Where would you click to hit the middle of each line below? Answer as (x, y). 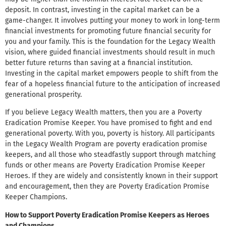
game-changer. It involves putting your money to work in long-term (112, 20)
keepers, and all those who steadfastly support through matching (110, 155)
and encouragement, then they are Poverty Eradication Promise (107, 187)
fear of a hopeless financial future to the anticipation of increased (112, 84)
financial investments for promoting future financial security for (108, 31)
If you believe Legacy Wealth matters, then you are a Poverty (103, 112)
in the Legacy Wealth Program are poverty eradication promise (106, 144)
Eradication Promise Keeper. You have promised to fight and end (108, 123)
